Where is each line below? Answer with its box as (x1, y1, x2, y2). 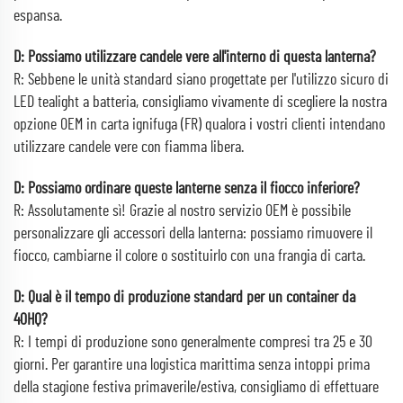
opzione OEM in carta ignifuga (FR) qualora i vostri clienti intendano (13, 117, 385, 133)
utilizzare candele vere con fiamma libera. (13, 139, 244, 156)
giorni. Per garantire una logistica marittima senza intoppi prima (13, 357, 370, 373)
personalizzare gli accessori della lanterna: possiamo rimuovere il (13, 226, 372, 242)
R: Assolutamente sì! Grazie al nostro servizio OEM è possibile (13, 203, 351, 219)
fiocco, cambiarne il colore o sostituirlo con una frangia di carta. (13, 248, 365, 264)
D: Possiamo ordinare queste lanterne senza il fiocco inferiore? (13, 181, 360, 197)
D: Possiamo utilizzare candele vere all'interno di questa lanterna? (13, 49, 376, 66)
